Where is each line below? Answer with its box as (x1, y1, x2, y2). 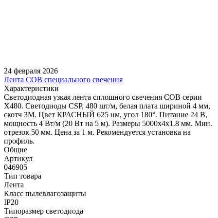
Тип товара (4, 171, 41, 180)
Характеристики (4, 84, 59, 92)
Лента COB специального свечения (4, 75, 123, 84)
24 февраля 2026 (4, 66, 58, 75)
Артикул (4, 154, 33, 163)
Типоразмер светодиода (4, 206, 83, 215)
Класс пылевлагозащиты (4, 189, 86, 198)
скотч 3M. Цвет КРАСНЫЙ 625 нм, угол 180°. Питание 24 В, (4, 110, 207, 119)
